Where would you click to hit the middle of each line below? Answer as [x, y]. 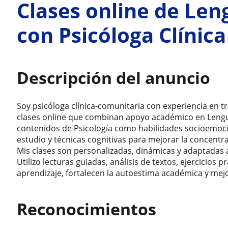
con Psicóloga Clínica [122, 35]
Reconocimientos [87, 209]
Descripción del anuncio [114, 78]
